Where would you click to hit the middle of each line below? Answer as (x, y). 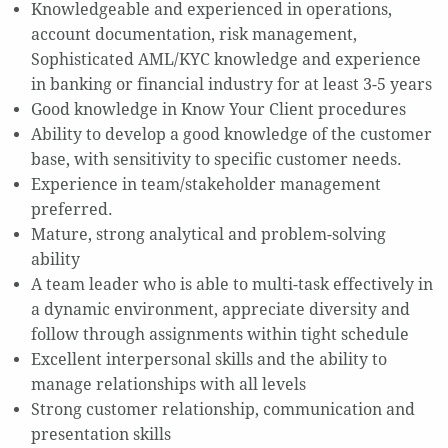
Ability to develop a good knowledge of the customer (231, 135)
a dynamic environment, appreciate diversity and (220, 310)
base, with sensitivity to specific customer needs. (216, 160)
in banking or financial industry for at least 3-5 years (231, 85)
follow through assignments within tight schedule (219, 335)
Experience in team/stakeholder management (205, 185)
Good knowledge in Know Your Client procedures (218, 110)
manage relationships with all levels (168, 385)
